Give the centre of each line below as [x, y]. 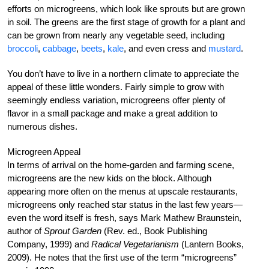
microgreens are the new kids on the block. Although [109, 178]
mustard [225, 48]
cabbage [59, 48]
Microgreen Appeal [44, 151]
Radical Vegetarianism [135, 244]
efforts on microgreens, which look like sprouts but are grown [126, 8]
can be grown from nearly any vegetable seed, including [116, 35]
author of [26, 231]
